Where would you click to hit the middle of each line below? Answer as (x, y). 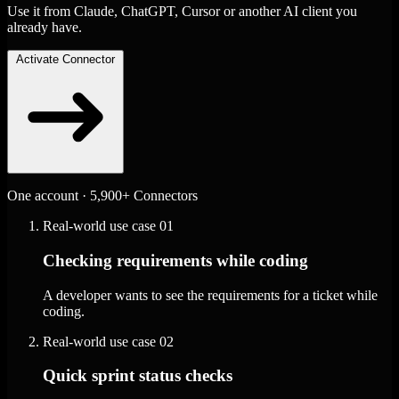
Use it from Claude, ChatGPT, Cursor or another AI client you (182, 12)
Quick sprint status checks (138, 376)
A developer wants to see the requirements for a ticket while (210, 295)
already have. (45, 28)
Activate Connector (65, 60)
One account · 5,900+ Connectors (102, 196)
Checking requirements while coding (175, 260)
